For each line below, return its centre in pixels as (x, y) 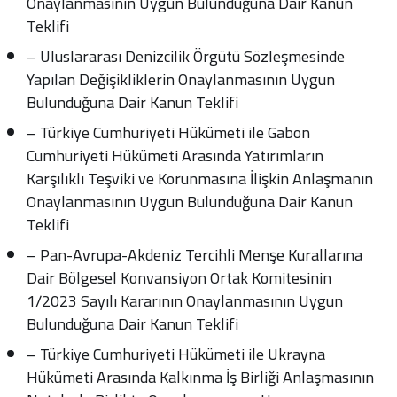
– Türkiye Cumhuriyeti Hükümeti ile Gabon (169, 132)
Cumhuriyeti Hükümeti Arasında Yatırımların (175, 156)
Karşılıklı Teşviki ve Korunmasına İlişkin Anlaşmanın (200, 179)
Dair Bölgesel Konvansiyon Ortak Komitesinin (179, 278)
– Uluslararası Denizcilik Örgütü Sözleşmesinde (186, 56)
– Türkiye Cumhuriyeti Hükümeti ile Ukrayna (176, 354)
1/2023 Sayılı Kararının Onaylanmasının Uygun (185, 301)
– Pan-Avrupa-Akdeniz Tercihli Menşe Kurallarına (195, 255)
